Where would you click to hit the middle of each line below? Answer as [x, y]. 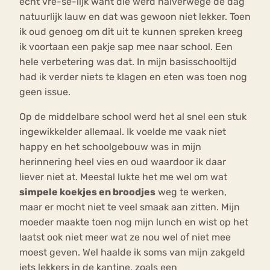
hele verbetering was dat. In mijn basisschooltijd [128, 61]
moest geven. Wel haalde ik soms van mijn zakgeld [132, 252]
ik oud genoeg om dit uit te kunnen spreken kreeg [131, 31]
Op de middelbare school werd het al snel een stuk [133, 116]
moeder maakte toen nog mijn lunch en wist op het [134, 222]
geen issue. [45, 92]
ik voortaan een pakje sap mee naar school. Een [126, 46]
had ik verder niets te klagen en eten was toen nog [133, 77]
